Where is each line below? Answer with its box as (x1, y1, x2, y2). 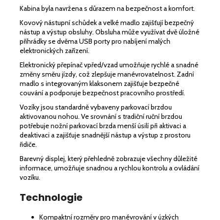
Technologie (20, 190, 82, 204)
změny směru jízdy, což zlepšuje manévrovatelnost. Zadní (20, 69, 194, 79)
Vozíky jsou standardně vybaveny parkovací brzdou (20, 102, 172, 111)
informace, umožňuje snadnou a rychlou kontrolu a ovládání (20, 163, 199, 172)
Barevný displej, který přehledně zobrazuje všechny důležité (20, 154, 197, 163)
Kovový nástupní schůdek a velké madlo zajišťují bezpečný (20, 18, 194, 27)
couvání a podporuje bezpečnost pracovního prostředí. (20, 88, 185, 97)
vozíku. (20, 172, 40, 182)
